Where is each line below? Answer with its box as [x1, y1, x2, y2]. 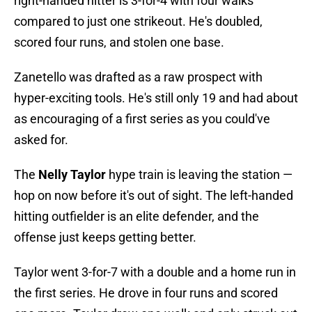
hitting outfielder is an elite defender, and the [14, 209, 259, 224]
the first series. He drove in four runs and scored [14, 286, 278, 301]
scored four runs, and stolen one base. [14, 35, 224, 50]
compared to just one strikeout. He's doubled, [14, 14, 263, 29]
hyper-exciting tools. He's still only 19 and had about [14, 91, 298, 106]
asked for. [14, 132, 68, 148]
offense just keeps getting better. [14, 230, 196, 245]
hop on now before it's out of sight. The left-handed [14, 188, 293, 203]
